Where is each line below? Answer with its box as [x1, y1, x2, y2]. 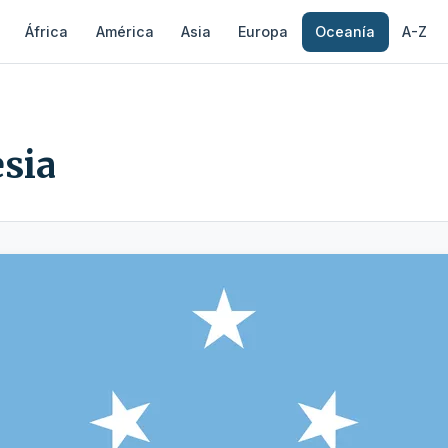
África [25, 22, 69, 40]
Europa [238, 22, 288, 40]
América [95, 22, 154, 40]
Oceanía [315, 22, 376, 40]
